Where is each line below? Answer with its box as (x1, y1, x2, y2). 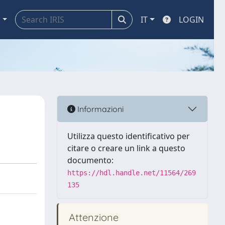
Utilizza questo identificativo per (67, 131, 190, 142)
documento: (67, 155, 114, 166)
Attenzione (66, 211, 119, 223)
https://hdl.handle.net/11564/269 (67, 169, 196, 177)
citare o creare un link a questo (67, 143, 185, 154)
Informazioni (75, 103, 124, 114)
